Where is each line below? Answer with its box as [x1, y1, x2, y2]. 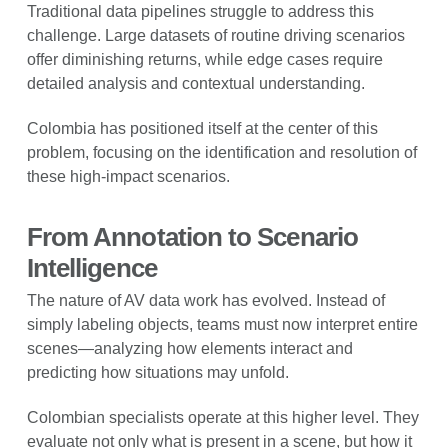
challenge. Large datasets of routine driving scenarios [26, 26, 405, 44]
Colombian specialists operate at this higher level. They [26, 409, 419, 427]
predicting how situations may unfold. [26, 364, 289, 382]
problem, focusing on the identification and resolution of [26, 143, 417, 161]
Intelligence [26, 252, 157, 283]
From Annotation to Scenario [26, 221, 358, 252]
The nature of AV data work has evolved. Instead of [26, 292, 385, 310]
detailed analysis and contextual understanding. [26, 74, 365, 92]
